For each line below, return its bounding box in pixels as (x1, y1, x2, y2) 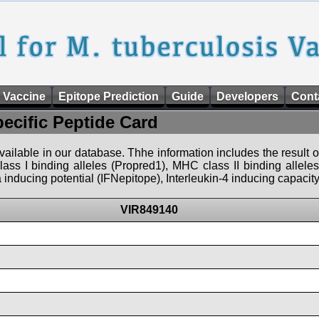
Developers (216, 90, 278, 103)
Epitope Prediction (58, 90, 159, 103)
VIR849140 (120, 204, 178, 216)
